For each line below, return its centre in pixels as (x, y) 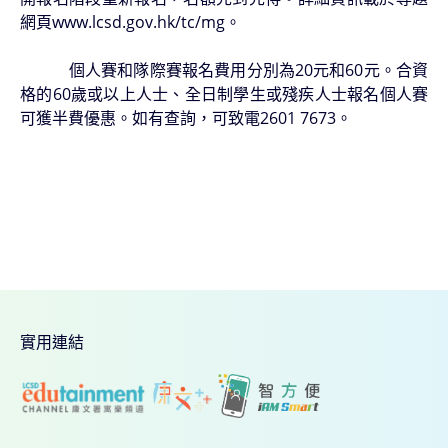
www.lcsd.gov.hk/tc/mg (138, 22)
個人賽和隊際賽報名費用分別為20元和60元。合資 (224, 70)
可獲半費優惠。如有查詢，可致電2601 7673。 (186, 118)
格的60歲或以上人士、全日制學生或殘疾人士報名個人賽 (224, 94)
